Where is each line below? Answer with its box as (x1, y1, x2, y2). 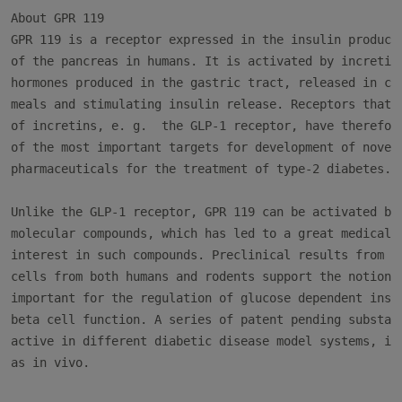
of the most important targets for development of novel (11, 140, 398, 154)
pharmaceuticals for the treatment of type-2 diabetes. (11, 162, 391, 176)
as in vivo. (11, 355, 90, 370)
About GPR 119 (11, 11, 104, 25)
